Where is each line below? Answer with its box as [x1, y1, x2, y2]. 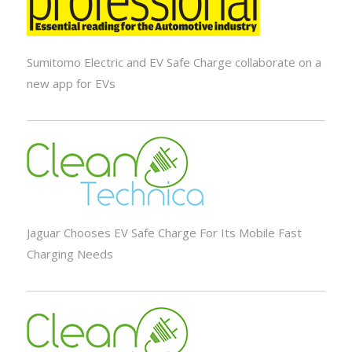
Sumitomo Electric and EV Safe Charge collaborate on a [26, 54, 321, 71]
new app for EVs [26, 75, 115, 92]
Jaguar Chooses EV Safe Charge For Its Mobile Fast [26, 224, 302, 240]
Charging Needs [26, 245, 113, 262]
